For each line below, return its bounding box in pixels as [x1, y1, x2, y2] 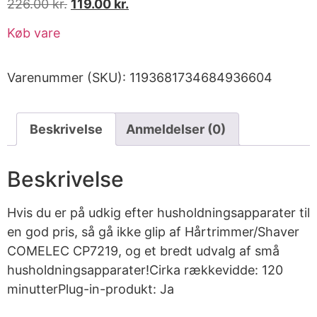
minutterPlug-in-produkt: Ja [7, 282, 174, 297]
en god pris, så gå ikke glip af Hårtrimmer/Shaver [7, 224, 299, 240]
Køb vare [7, 25, 60, 41]
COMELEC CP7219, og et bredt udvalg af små [7, 243, 279, 259]
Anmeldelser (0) [126, 122, 226, 137]
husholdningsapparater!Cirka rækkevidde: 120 [7, 263, 283, 278]
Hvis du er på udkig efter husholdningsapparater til [7, 205, 310, 221]
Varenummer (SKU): [7, 70, 129, 86]
